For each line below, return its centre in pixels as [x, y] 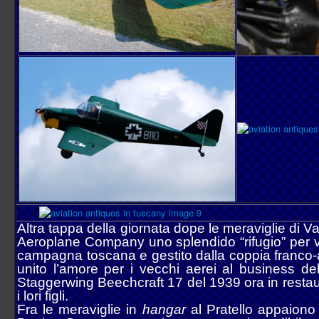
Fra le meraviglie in [80, 309]
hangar [164, 309]
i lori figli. [43, 296]
